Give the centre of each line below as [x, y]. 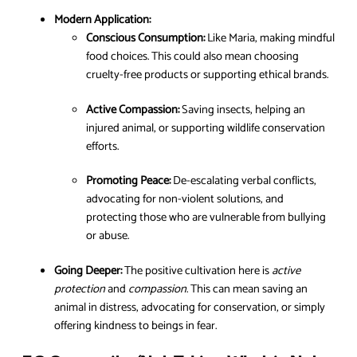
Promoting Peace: [128, 181]
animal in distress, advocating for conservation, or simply [190, 307]
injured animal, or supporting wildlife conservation [206, 128]
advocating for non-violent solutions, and [185, 200]
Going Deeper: [88, 271]
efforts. [102, 146]
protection [80, 289]
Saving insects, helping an [242, 110]
